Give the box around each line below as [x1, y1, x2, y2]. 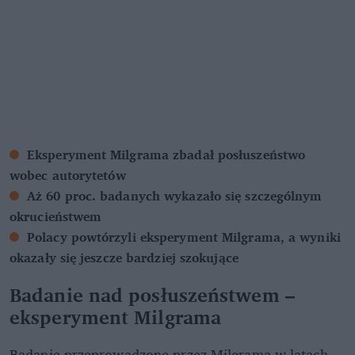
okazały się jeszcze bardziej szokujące [10, 247, 239, 269]
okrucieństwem [10, 206, 102, 227]
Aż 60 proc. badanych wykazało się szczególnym [27, 185, 323, 207]
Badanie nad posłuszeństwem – [10, 279, 295, 311]
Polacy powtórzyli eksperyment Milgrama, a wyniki [27, 227, 341, 248]
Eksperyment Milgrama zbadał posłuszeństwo [27, 144, 306, 166]
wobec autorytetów [10, 165, 126, 186]
